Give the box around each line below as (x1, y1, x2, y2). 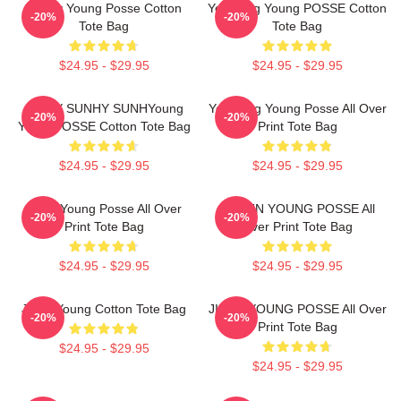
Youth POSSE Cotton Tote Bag (17, 119, 191, 133)
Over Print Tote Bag (242, 219, 353, 234)
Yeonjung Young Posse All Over (208, 101, 387, 115)
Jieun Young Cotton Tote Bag (21, 302, 186, 316)
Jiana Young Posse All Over (26, 201, 182, 216)
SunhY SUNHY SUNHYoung (24, 101, 183, 115)
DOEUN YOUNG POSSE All (219, 201, 375, 216)
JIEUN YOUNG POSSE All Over (208, 302, 387, 316)
